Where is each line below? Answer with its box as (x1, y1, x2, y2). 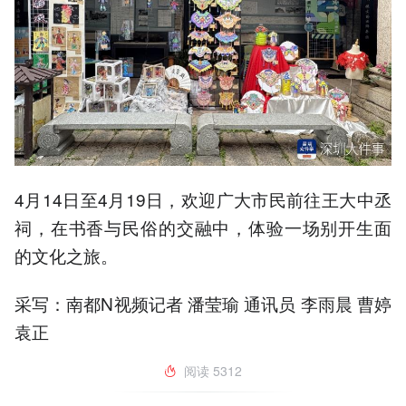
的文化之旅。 (14, 243, 118, 268)
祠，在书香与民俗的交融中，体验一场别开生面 (14, 215, 391, 240)
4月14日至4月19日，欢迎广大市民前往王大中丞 (14, 187, 391, 212)
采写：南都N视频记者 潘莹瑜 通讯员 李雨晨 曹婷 (14, 290, 391, 315)
